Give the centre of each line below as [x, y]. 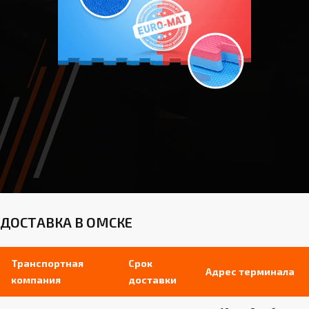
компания [36, 280]
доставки [152, 280]
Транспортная [47, 263]
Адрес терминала [250, 272]
